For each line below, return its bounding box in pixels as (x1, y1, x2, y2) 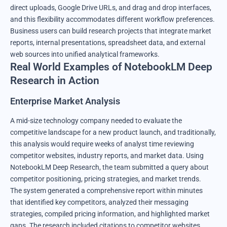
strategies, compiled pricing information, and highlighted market (10, 209, 210, 218)
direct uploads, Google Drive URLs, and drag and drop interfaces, (10, 3, 211, 12)
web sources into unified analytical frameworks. (10, 50, 160, 58)
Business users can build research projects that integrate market (10, 26, 211, 35)
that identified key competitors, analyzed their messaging (10, 198, 188, 206)
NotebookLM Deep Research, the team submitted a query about (10, 163, 209, 171)
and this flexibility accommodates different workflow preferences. (10, 15, 215, 23)
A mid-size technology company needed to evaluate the (10, 116, 182, 125)
